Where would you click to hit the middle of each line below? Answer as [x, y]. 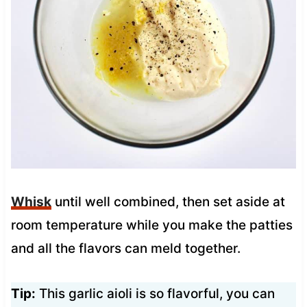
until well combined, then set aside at [168, 201]
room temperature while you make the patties [151, 225]
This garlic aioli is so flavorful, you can [155, 293]
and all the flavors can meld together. [125, 248]
